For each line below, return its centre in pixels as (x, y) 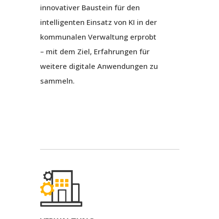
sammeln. (57, 81)
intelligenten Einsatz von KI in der (98, 22)
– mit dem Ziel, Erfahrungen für (95, 52)
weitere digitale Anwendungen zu (99, 66)
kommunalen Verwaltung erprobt (98, 37)
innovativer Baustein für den (90, 8)
